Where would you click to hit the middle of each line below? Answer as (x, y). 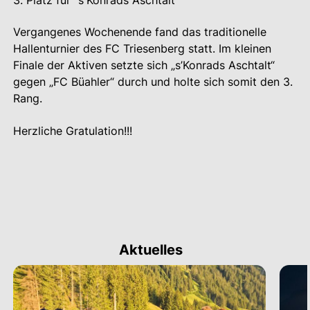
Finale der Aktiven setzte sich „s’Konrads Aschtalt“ (144, 65)
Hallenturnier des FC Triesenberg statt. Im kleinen (142, 48)
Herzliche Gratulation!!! (73, 131)
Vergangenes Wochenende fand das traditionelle (140, 32)
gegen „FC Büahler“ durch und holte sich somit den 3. (153, 82)
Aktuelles (151, 250)
